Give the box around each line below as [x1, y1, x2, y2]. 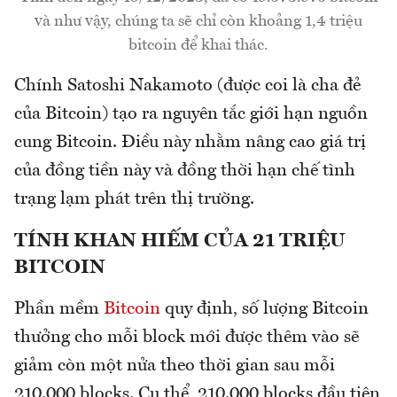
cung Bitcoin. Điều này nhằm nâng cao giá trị [14, 134, 366, 152]
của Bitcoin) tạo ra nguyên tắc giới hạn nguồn [14, 105, 368, 124]
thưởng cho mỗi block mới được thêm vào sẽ [14, 329, 359, 347]
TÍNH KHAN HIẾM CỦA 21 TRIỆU [14, 231, 346, 252]
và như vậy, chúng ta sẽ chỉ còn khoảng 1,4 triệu [35, 13, 362, 30]
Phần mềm [14, 300, 104, 319]
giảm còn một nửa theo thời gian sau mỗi [14, 357, 335, 376]
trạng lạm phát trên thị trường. [14, 191, 254, 209]
